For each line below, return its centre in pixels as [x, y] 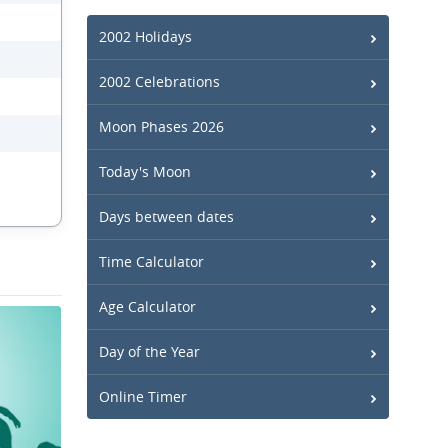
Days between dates [166, 216]
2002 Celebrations [159, 81]
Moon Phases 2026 [161, 126]
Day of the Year [149, 351]
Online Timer [143, 396]
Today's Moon [145, 171]
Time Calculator [151, 261]
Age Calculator [147, 306]
